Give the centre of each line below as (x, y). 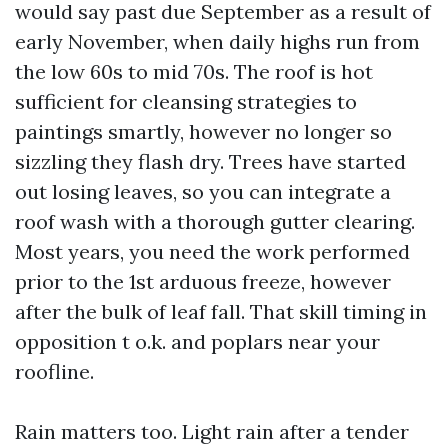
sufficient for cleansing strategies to (186, 101)
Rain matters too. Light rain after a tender (212, 431)
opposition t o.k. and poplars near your (197, 341)
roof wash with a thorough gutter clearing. (215, 221)
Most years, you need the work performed (212, 251)
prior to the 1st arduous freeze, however (203, 281)
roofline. (54, 371)
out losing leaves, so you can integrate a (203, 191)
